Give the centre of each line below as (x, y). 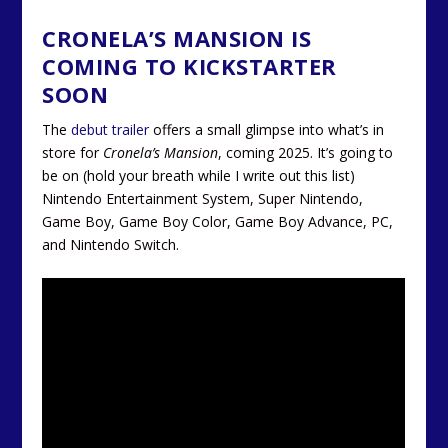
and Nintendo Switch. (111, 244)
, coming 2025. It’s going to (306, 152)
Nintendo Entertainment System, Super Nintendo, (203, 198)
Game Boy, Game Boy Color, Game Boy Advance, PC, (218, 221)
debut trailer (110, 129)
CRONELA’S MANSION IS (177, 37)
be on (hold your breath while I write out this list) (199, 175)
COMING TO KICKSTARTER (189, 65)
